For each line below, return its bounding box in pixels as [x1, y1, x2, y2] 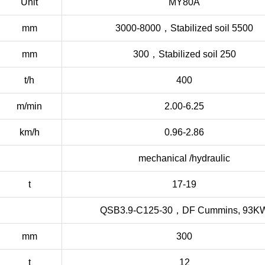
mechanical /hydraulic [138, 153, 230, 164]
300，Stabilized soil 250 [132, 49, 236, 60]
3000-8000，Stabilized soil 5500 [115, 23, 253, 34]
